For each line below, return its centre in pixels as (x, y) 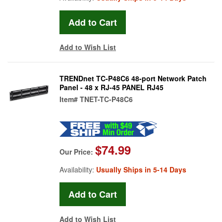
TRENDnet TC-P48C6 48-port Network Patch (133, 78)
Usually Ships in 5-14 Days (141, 169)
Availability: (78, 169)
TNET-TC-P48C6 (106, 99)
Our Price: (77, 151)
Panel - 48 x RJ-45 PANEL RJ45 (111, 87)
